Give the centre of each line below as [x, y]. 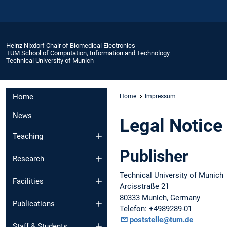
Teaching [28, 136]
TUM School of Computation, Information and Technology [88, 53]
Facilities [28, 181]
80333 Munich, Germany [160, 197]
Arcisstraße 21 [144, 186]
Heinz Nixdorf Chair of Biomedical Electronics [71, 45]
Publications [34, 204]
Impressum [160, 96]
